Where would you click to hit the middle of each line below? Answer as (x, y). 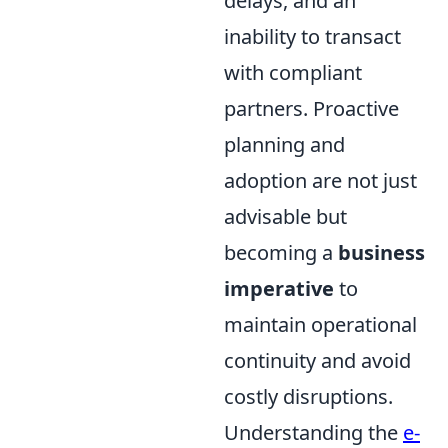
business (381, 252)
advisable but (285, 216)
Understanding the (313, 432)
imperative (279, 288)
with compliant (293, 72)
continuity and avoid (317, 360)
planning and (284, 144)
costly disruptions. (308, 396)
